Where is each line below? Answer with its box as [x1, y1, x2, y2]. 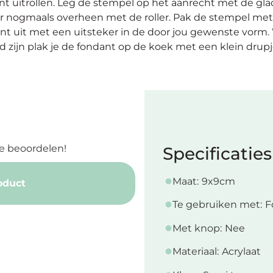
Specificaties [162, 143, 272, 165]
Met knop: [172, 222, 222, 234]
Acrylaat [221, 246, 261, 258]
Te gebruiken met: [172, 199, 262, 211]
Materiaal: [172, 246, 219, 258]
